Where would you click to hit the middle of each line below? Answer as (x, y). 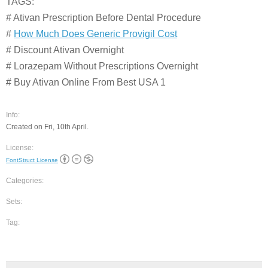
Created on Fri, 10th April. (47, 127)
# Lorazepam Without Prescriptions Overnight (102, 66)
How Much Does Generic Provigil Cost (95, 34)
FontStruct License (32, 160)
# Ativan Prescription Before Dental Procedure (103, 18)
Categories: (25, 181)
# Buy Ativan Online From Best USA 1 (86, 82)
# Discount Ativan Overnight (65, 50)
